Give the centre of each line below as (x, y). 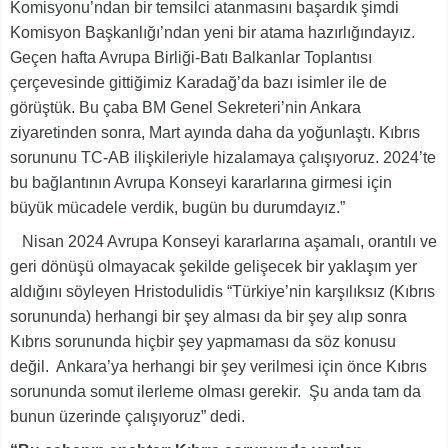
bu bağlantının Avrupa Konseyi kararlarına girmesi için (201, 182)
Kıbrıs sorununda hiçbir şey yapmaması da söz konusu (203, 341)
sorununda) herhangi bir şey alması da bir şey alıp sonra (208, 316)
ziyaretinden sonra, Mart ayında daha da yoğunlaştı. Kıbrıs (215, 132)
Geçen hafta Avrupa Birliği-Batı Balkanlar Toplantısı (191, 57)
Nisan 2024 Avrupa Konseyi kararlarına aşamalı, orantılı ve (223, 241)
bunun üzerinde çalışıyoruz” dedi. (127, 416)
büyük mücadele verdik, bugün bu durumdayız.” (177, 207)
